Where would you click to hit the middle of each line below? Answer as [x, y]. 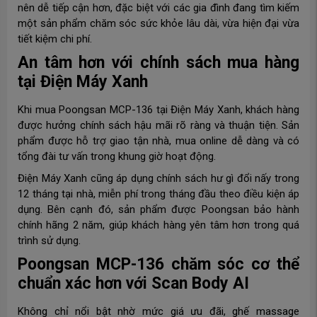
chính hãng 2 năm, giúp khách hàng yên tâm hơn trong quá [158, 225]
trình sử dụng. [49, 240]
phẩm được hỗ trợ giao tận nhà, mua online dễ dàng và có [158, 140]
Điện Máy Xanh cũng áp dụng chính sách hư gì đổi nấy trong [158, 178]
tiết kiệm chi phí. [55, 39]
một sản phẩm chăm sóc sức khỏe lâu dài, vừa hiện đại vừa [158, 23]
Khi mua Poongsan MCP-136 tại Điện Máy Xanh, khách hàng [158, 109]
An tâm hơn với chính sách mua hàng [158, 62]
